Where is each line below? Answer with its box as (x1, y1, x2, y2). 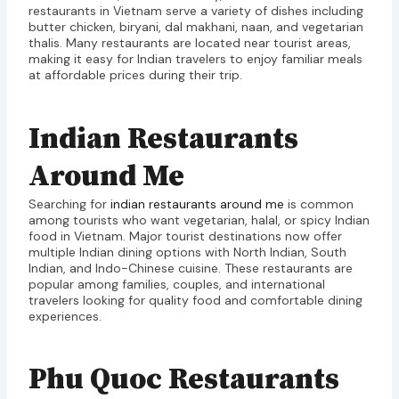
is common (283, 195, 354, 212)
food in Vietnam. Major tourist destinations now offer (28, 227, 342, 244)
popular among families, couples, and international (28, 275, 325, 292)
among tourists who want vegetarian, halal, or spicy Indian (28, 211, 370, 228)
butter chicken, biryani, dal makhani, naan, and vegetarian (28, 19, 363, 36)
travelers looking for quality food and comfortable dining (28, 291, 362, 308)
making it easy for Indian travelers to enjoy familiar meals (28, 51, 362, 68)
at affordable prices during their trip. (28, 67, 242, 84)
